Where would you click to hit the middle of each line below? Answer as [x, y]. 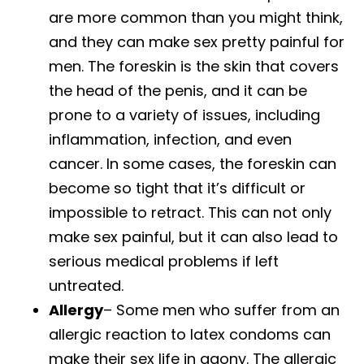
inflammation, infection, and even [170, 139]
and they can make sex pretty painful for [197, 41]
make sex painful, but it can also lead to [193, 236]
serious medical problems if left [164, 261]
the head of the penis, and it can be [178, 90]
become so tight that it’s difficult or [177, 188]
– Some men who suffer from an [221, 310]
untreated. [86, 285]
